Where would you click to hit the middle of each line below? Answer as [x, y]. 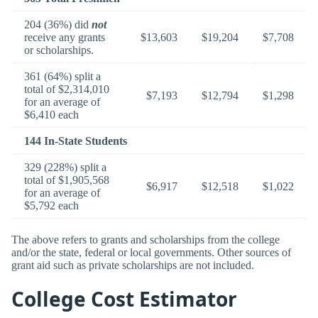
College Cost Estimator [124, 299]
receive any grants [65, 37]
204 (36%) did [58, 24]
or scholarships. [59, 50]
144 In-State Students [76, 141]
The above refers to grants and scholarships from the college [146, 240]
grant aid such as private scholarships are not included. [133, 265]
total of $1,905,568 [67, 180]
